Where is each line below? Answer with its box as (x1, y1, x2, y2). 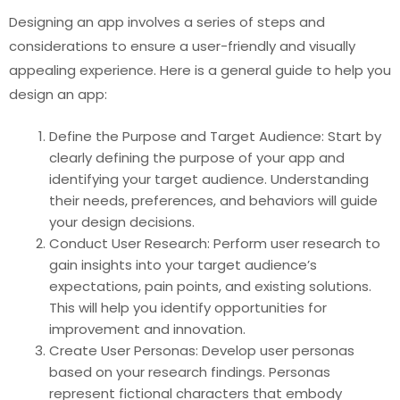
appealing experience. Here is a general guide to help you (9, 60, 391, 79)
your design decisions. (49, 212, 195, 231)
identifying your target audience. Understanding (49, 170, 369, 188)
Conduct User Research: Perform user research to (49, 234, 380, 253)
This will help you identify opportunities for (49, 298, 327, 317)
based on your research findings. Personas (49, 362, 330, 381)
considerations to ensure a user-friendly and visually (9, 36, 355, 55)
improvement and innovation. (49, 320, 246, 338)
